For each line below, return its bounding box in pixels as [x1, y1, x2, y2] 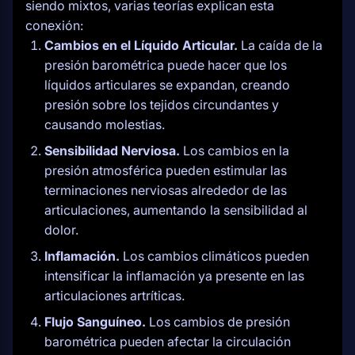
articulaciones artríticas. [44, 288, 185, 303]
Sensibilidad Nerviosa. [44, 143, 180, 158]
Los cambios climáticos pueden [120, 248, 309, 264]
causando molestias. [44, 116, 165, 132]
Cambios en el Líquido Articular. [44, 37, 238, 53]
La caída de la [238, 37, 323, 53]
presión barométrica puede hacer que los [44, 57, 287, 73]
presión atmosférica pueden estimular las [44, 162, 287, 178]
